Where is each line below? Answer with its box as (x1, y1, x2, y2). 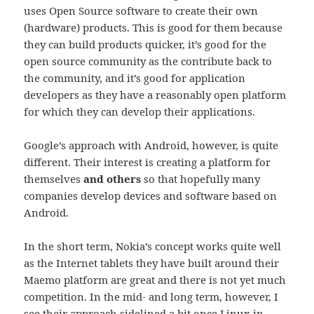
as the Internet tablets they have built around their (24, 256, 280, 271)
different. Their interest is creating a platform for (24, 155, 271, 170)
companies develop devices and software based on (24, 189, 278, 203)
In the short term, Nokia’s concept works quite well (24, 239, 282, 254)
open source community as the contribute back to (24, 54, 273, 69)
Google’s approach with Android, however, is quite (24, 138, 279, 153)
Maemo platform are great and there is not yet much (24, 273, 287, 287)
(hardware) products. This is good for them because (24, 20, 283, 35)
